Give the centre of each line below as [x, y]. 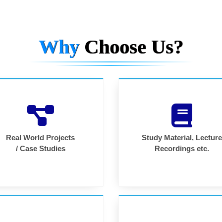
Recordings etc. [182, 149]
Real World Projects [40, 138]
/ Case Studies [40, 149]
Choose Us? [134, 47]
